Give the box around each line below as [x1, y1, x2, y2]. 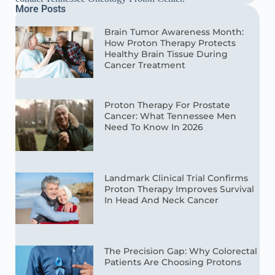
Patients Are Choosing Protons [104, 256, 242, 268]
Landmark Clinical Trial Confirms [104, 172, 249, 184]
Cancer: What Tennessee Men [104, 110, 237, 122]
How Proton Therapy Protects [104, 37, 236, 48]
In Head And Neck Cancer [104, 194, 219, 206]
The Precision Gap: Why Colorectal [104, 245, 258, 257]
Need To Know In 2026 [104, 121, 204, 133]
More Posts [15, 2, 66, 15]
